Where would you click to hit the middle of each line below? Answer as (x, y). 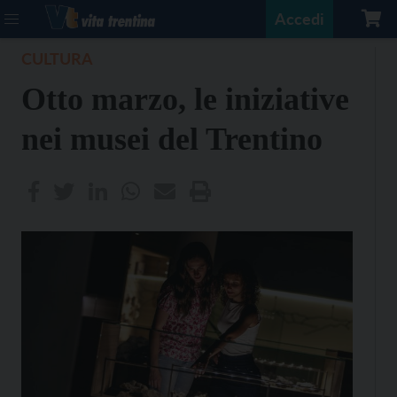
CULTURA (57, 58)
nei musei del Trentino (172, 139)
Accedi (300, 19)
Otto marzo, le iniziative (185, 99)
